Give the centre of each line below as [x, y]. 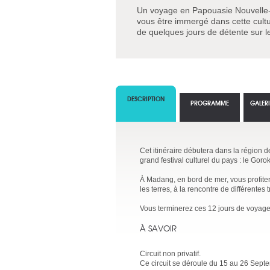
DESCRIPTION [146, 99]
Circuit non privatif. [170, 254]
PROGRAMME [210, 103]
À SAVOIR [158, 228]
